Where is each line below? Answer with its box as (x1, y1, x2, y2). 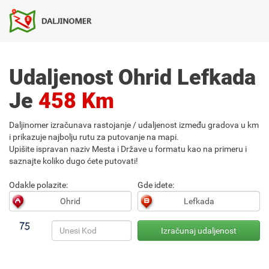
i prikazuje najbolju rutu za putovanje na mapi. (9, 132, 179, 142)
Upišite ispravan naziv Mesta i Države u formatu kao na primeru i (9, 144, 247, 154)
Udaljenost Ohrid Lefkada (9, 65, 256, 90)
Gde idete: (138, 180, 174, 190)
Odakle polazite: (9, 180, 68, 190)
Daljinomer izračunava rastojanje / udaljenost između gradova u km (9, 120, 259, 130)
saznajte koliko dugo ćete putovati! (9, 156, 138, 166)
